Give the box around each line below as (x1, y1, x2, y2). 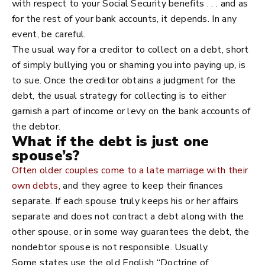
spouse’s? (12, 146, 80, 165)
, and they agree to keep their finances (58, 179, 224, 192)
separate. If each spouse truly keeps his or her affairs (12, 195, 239, 208)
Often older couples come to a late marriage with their (12, 164, 248, 177)
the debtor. (12, 120, 61, 133)
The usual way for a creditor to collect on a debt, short (12, 43, 249, 56)
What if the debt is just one (12, 132, 209, 151)
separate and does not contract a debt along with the (12, 210, 244, 223)
